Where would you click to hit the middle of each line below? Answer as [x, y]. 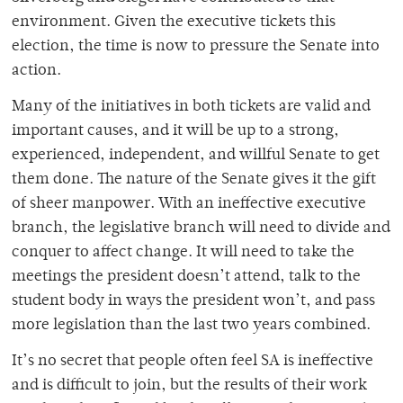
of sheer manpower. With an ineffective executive [189, 204]
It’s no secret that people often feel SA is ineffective [193, 361]
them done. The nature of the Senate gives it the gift [194, 179]
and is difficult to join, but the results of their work [189, 385]
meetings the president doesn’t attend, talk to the [186, 277]
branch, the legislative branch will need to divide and [201, 228]
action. [38, 71]
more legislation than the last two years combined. [193, 325]
